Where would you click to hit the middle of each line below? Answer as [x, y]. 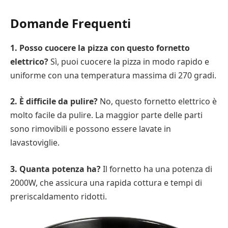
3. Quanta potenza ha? [55, 169]
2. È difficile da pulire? [54, 102]
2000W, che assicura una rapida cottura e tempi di [106, 183]
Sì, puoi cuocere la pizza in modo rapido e [129, 61]
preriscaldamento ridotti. [59, 196]
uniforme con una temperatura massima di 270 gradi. [113, 75]
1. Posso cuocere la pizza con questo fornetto [100, 48]
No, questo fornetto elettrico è [157, 102]
